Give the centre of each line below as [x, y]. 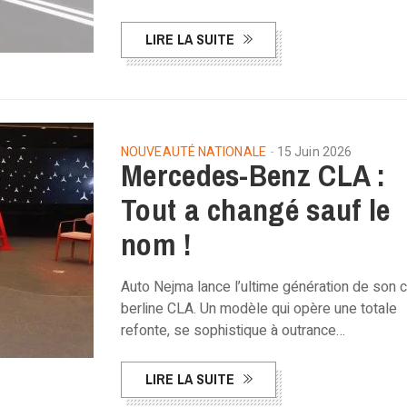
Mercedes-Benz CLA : [253, 175]
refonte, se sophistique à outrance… [233, 331]
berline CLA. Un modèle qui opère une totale [259, 309]
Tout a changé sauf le [256, 210]
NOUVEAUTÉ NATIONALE [194, 152]
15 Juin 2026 [314, 152]
